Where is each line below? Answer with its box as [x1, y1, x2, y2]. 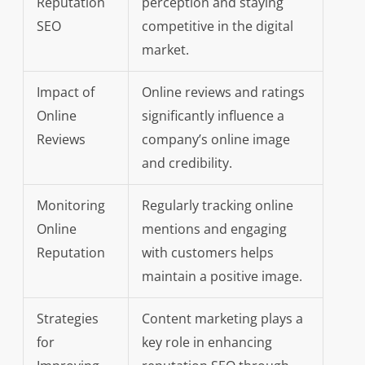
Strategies [36, 310, 99, 328]
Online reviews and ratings [141, 83, 305, 102]
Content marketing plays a [141, 310, 303, 328]
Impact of [36, 83, 95, 102]
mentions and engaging [141, 220, 287, 239]
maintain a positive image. [141, 267, 302, 286]
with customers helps [141, 244, 274, 262]
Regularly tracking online [141, 196, 293, 215]
